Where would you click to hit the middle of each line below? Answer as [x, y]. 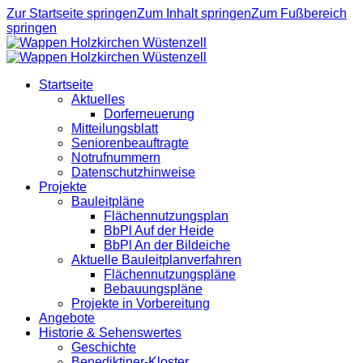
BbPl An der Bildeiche [167, 245]
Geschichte [104, 347]
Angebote [67, 318]
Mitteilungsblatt [115, 128]
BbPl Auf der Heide [159, 231]
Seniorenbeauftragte [130, 143]
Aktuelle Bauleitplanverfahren [156, 260]
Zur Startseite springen [72, 13]
